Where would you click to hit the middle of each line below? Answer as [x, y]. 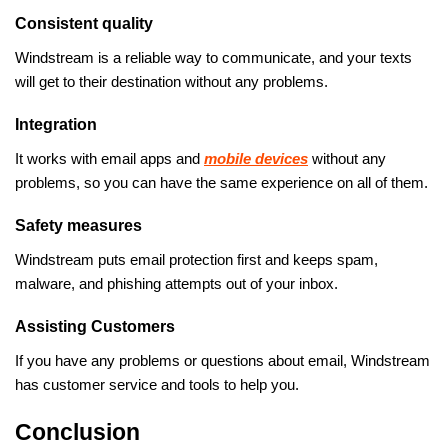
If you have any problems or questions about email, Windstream [222, 360]
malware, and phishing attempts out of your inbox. [176, 283]
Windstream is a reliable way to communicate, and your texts [213, 57]
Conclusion [77, 431]
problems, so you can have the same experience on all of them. [221, 182]
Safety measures [78, 225]
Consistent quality [84, 23]
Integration [56, 124]
